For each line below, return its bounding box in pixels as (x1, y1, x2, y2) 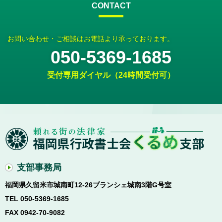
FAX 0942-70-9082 (5, 208, 67, 217)
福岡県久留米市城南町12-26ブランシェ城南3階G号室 (5, 180, 173, 189)
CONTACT (91, 1, 131, 10)
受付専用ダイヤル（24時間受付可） (47, 70, 175, 79)
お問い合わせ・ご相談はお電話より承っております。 (7, 34, 174, 43)
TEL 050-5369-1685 (5, 194, 71, 203)
